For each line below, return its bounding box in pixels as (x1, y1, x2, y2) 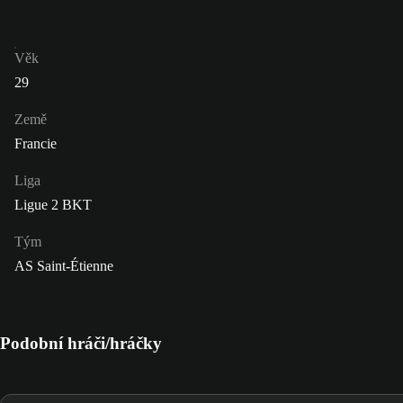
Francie (14, 136, 57, 152)
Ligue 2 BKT (14, 197, 92, 213)
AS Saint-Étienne (14, 258, 113, 274)
